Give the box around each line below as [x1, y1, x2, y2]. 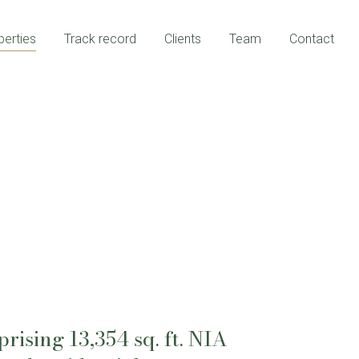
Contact [289, 31, 334, 47]
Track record [64, 31, 136, 47]
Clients [164, 31, 201, 47]
